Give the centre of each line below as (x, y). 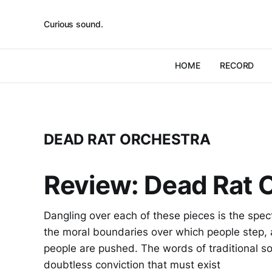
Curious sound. (73, 24)
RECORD (237, 65)
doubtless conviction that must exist (132, 265)
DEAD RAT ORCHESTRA (127, 139)
